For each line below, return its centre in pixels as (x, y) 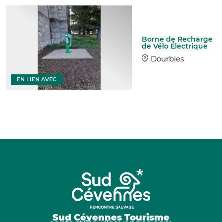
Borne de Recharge (177, 39)
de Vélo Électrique (175, 46)
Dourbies (167, 58)
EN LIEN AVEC (37, 79)
